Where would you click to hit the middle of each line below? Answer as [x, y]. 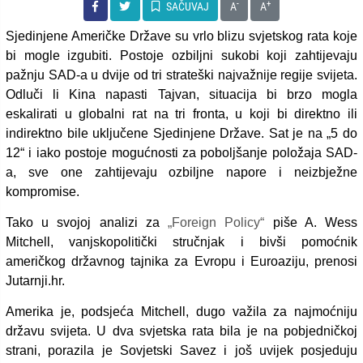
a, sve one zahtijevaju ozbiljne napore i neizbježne [181, 172]
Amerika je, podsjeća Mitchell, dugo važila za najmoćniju [181, 311]
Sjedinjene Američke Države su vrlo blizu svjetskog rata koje [181, 36]
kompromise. [43, 191]
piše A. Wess [311, 222]
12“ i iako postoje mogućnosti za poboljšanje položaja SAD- [181, 152]
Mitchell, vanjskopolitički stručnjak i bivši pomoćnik [181, 241]
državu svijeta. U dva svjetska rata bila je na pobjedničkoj [181, 331]
